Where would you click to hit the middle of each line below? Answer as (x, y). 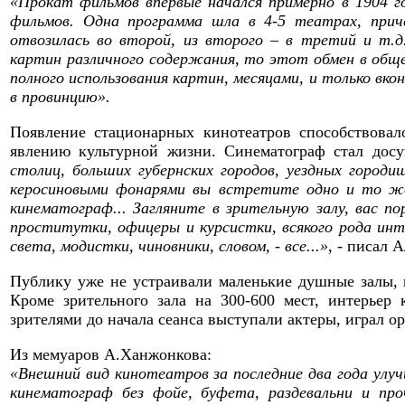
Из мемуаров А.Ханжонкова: (111, 354)
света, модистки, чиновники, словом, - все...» (169, 246)
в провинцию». (60, 97)
